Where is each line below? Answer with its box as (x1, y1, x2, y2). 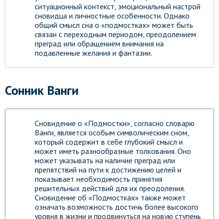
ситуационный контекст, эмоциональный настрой (35, 1, 200, 11)
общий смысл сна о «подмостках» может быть (35, 20, 193, 30)
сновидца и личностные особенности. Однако (35, 11, 190, 21)
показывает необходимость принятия (35, 174, 162, 184)
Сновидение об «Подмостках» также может (35, 193, 186, 202)
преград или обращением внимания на (35, 39, 164, 48)
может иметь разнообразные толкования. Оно (35, 146, 191, 156)
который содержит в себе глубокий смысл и (35, 137, 183, 147)
